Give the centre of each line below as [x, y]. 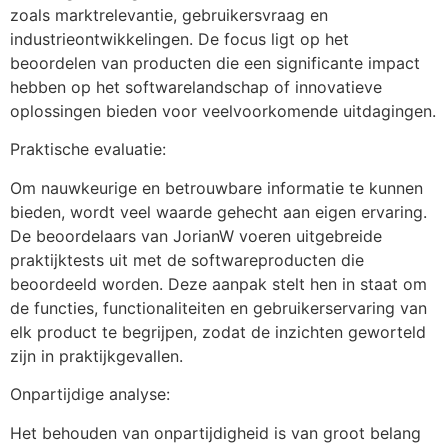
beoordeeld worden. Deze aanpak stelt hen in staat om [218, 283]
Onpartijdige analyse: [90, 394]
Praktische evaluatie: [88, 149]
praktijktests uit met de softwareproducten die [187, 259]
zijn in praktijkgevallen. [96, 355]
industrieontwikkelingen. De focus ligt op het [179, 38]
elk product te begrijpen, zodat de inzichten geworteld [218, 331]
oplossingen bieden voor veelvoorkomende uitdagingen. [223, 110]
